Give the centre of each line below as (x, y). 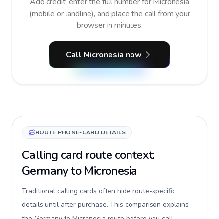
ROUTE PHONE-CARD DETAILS (81, 132)
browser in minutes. (109, 25)
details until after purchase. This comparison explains (105, 205)
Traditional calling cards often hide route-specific (99, 191)
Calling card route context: (88, 155)
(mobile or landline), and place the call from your (109, 14)
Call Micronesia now (104, 55)
